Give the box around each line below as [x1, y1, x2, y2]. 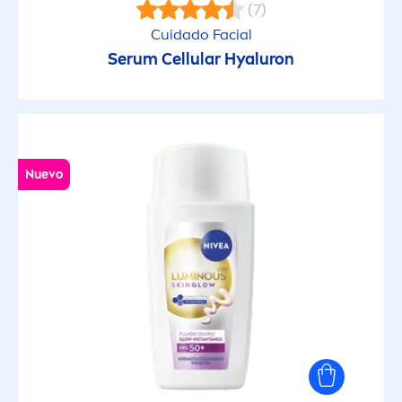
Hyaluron [224, 49, 294, 70]
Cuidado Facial [150, 26, 252, 44]
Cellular [162, 49, 221, 70]
